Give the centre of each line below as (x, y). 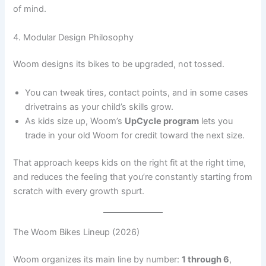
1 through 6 (206, 259)
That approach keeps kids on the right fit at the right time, (130, 162)
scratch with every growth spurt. (79, 191)
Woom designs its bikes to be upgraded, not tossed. (119, 64)
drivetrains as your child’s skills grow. (99, 107)
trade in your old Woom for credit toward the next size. (135, 135)
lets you (216, 121)
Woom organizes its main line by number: (98, 259)
